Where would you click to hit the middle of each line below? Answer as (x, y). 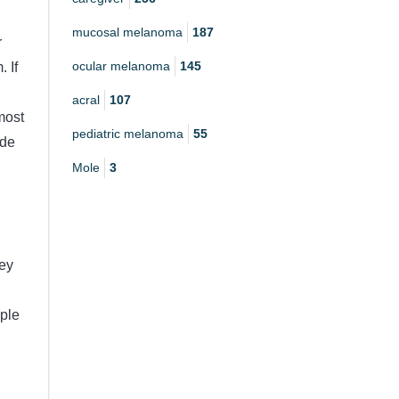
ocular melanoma (121, 66)
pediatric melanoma (128, 134)
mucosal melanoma (127, 33)
